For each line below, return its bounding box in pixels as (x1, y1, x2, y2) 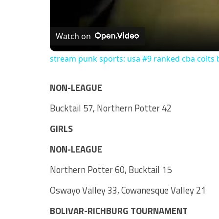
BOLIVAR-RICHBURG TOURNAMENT (50, 204, 188, 218)
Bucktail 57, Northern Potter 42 (50, 101, 172, 115)
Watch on (56, 31, 91, 42)
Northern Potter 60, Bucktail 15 (50, 163, 172, 177)
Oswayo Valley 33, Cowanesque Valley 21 (50, 183, 206, 197)
